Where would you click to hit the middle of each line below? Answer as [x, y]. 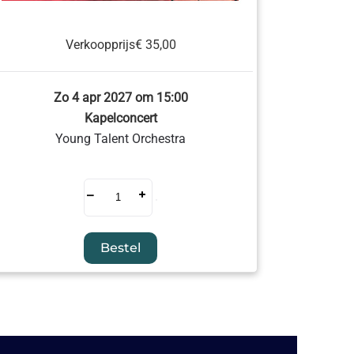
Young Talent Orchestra [121, 139]
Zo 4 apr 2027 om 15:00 [121, 98]
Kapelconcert [121, 118]
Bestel [121, 248]
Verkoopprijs [100, 45]
